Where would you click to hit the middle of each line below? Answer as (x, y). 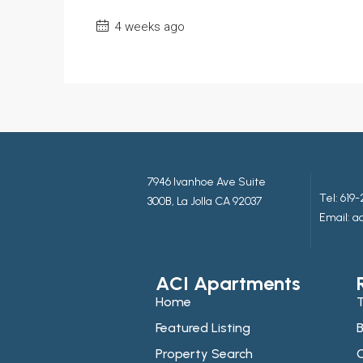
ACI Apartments (228, 283)
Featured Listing (203, 327)
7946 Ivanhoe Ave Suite (207, 181)
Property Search (204, 353)
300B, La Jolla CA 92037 (205, 201)
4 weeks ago (148, 26)
